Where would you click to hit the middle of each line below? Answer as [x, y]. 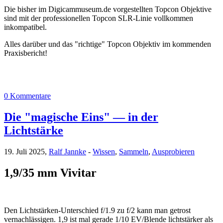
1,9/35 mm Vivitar [50, 172]
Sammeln [134, 151]
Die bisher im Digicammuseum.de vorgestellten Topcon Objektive [108, 9]
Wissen [104, 151]
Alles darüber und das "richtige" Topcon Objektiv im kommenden [108, 44]
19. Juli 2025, [26, 151]
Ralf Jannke [67, 151]
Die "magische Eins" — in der [81, 117]
